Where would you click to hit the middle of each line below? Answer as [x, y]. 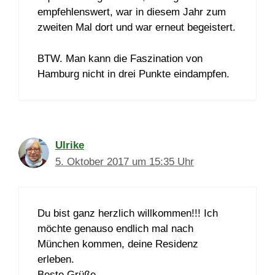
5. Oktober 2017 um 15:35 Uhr [125, 161]
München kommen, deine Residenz [118, 244]
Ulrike [70, 145]
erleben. [56, 260]
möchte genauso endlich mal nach [115, 229]
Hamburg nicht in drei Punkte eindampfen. [134, 74]
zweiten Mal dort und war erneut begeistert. [137, 28]
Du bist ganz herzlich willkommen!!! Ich [128, 214]
